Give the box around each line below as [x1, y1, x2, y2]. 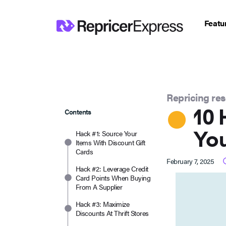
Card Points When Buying [76, 172, 151, 183]
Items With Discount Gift [76, 137, 145, 147]
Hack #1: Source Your [76, 128, 137, 138]
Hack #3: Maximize [76, 198, 130, 209]
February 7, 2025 [166, 155, 214, 166]
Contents [65, 106, 91, 117]
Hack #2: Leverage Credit [76, 163, 148, 174]
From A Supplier [76, 181, 123, 192]
